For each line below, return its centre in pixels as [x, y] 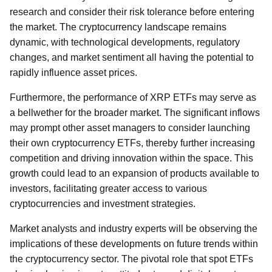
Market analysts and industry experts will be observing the [134, 229]
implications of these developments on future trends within [134, 244]
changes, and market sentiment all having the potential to [132, 57]
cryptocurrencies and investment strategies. [103, 204]
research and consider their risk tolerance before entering [132, 12]
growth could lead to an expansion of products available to [134, 173]
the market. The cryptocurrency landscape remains [118, 27]
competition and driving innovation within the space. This [131, 158]
